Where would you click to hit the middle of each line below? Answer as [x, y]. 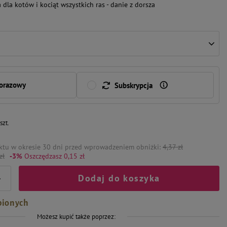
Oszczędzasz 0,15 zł [53, 156]
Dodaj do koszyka [119, 178]
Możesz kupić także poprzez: [76, 216]
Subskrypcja [133, 85]
